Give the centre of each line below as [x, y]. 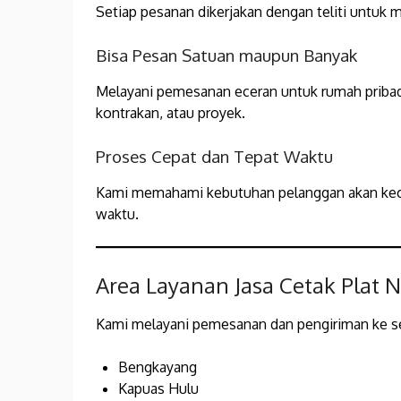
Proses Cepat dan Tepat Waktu [214, 157]
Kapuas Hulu [158, 389]
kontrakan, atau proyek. [171, 113]
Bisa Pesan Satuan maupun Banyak [226, 55]
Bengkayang [158, 367]
